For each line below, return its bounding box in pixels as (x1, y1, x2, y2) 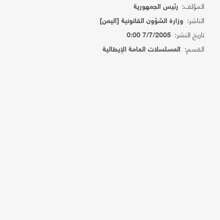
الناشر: (183, 14, 205, 26)
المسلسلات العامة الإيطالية (103, 46, 181, 54)
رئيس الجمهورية (134, 3, 179, 11)
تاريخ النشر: (171, 28, 205, 40)
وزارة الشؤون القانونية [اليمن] (100, 17, 184, 26)
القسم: (181, 42, 205, 55)
